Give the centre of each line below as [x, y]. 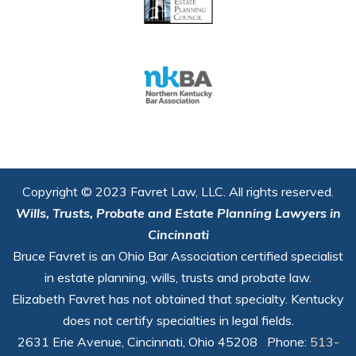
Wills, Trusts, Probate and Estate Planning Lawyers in [178, 213]
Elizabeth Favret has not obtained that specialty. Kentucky [178, 299]
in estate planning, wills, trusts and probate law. [178, 278]
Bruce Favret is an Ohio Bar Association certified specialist [178, 256]
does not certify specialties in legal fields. [178, 321]
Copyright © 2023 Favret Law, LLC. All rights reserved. [178, 192]
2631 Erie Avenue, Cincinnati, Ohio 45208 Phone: [163, 342]
